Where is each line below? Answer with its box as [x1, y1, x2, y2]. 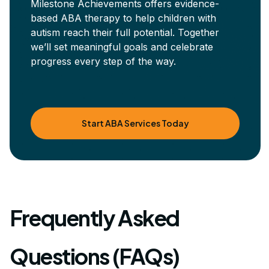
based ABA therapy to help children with [31, 11, 216, 24]
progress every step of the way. [31, 55, 176, 67]
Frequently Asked [10, 204, 180, 231]
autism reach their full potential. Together [31, 26, 219, 38]
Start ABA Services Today [81, 117, 189, 128]
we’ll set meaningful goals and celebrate [31, 40, 213, 53]
